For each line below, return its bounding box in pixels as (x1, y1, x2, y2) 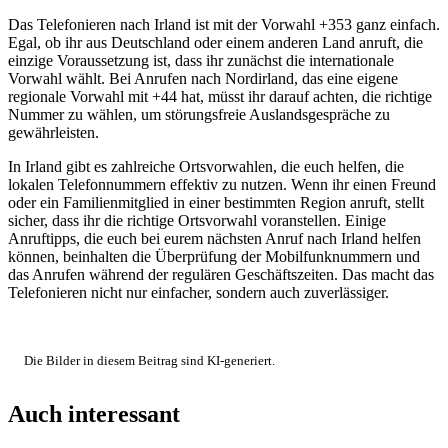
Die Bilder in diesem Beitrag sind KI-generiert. (24, 354, 275, 369)
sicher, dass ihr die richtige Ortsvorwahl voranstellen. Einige (8, 212, 386, 230)
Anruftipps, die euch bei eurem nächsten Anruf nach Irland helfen (8, 230, 421, 248)
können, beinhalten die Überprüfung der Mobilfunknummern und (8, 248, 420, 266)
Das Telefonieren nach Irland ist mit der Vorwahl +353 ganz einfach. (8, 16, 440, 34)
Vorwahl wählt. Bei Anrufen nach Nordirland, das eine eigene (8, 70, 398, 88)
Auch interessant (8, 401, 180, 428)
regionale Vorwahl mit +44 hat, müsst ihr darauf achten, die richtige (8, 88, 432, 106)
